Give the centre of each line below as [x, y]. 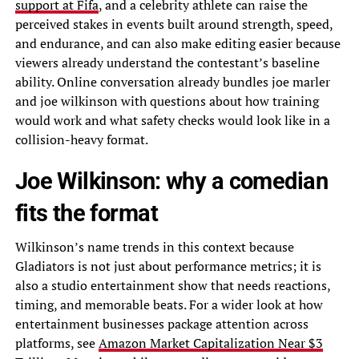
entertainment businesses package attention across [161, 323]
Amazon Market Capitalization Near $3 [210, 343]
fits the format [87, 213]
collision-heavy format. [81, 139]
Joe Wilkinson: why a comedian [171, 181]
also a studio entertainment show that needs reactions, [172, 285]
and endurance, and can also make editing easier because [177, 43]
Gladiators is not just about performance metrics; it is [168, 266]
